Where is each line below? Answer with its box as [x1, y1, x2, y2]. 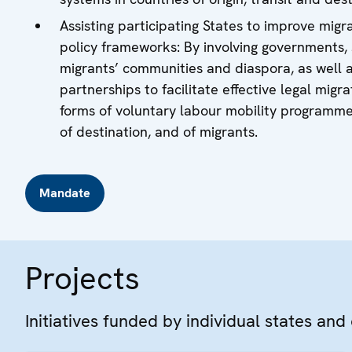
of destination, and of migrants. [60, 122, 258, 141]
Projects [25, 257, 140, 299]
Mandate [39, 184, 90, 201]
